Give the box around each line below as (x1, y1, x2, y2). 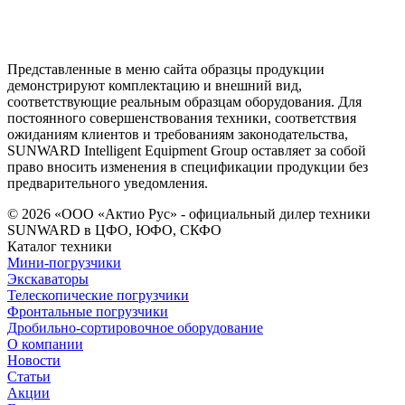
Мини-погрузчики (7, 255, 121, 271)
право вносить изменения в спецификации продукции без (7, 159, 368, 175)
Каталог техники (7, 239, 112, 255)
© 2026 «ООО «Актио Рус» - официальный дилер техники (7, 206, 371, 222)
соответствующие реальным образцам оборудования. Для (7, 94, 362, 110)
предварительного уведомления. (7, 175, 208, 192)
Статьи (7, 369, 51, 385)
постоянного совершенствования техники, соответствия (7, 110, 356, 127)
